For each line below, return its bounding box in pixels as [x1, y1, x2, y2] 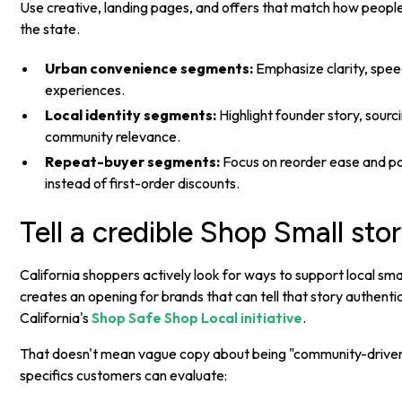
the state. [20, 20, 81, 39]
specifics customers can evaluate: [20, 366, 228, 385]
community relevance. [45, 127, 181, 146]
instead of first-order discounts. [45, 174, 240, 193]
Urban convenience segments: [45, 59, 254, 78]
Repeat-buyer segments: [45, 153, 221, 171]
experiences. [45, 81, 126, 100]
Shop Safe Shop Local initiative [92, 309, 303, 328]
